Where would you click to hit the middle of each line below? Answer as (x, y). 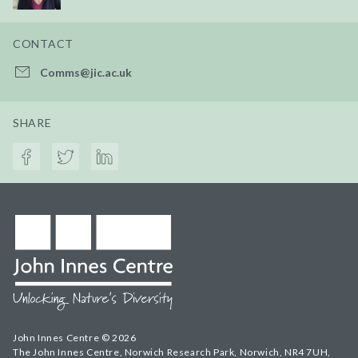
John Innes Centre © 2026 (75, 338)
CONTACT (43, 43)
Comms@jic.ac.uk (86, 72)
